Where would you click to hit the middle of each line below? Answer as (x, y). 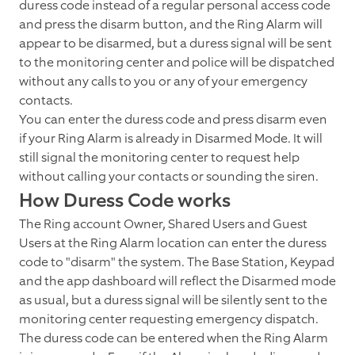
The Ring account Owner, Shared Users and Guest (163, 224)
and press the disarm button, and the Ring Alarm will (171, 25)
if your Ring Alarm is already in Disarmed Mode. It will (171, 139)
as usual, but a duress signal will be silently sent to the (173, 300)
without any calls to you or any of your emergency (163, 82)
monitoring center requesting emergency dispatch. (169, 319)
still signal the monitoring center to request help (159, 158)
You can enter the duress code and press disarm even (173, 120)
